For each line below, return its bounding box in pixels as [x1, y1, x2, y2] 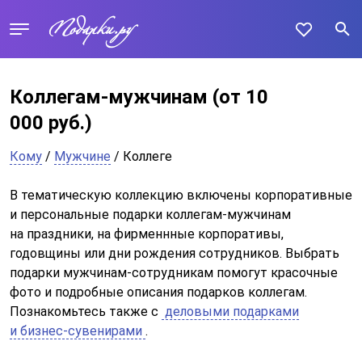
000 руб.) [10, 112, 92, 134]
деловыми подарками [162, 304, 299, 319]
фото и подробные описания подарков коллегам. [10, 284, 307, 300]
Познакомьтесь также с [10, 304, 162, 319]
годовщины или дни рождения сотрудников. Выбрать [10, 246, 339, 261]
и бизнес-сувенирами [10, 323, 145, 339]
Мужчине [54, 149, 111, 164]
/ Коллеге [111, 149, 172, 164]
